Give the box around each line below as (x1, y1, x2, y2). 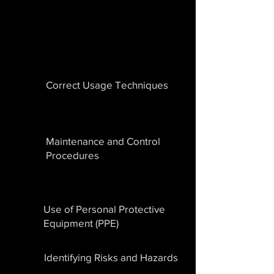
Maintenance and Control (46, 135, 160, 147)
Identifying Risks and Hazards (44, 251, 178, 263)
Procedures (46, 149, 99, 161)
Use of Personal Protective (43, 203, 165, 215)
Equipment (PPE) (43, 217, 119, 229)
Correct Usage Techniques (46, 79, 168, 91)
